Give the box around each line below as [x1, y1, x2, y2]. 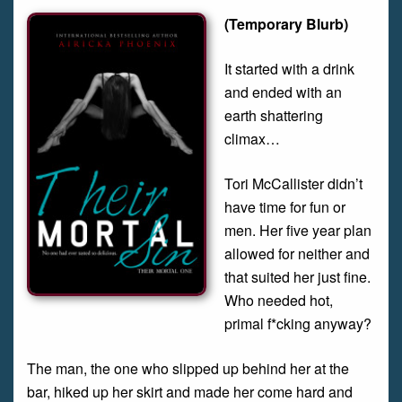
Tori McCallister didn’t [224, 173, 363, 194]
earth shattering [224, 105, 323, 126]
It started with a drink [224, 58, 354, 79]
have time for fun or [224, 197, 345, 217]
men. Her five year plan [224, 220, 371, 240]
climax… [224, 128, 280, 149]
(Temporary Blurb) [224, 13, 348, 34]
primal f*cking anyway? [224, 313, 371, 334]
